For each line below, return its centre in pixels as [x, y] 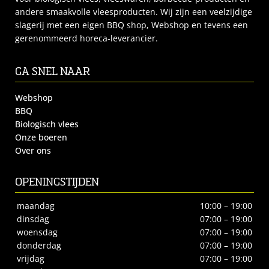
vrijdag [31, 259]
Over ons [33, 151]
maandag [36, 206]
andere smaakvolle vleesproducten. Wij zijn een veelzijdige [134, 12]
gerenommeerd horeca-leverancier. [86, 38]
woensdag [37, 233]
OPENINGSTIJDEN [57, 183]
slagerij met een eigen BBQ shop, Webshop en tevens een [131, 25]
